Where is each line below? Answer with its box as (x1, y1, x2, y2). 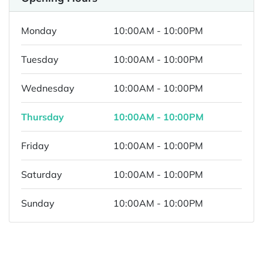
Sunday (21, 197, 55, 209)
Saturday (21, 168, 62, 180)
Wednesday (21, 82, 75, 94)
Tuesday (21, 53, 59, 65)
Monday (21, 24, 57, 36)
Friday (21, 139, 49, 151)
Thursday (21, 110, 64, 123)
